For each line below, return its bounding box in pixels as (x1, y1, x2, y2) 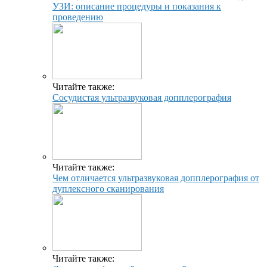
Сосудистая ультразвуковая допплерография (52, 92, 231, 103)
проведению (52, 11, 103, 22)
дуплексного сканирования (52, 183, 164, 194)
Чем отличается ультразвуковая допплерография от (52, 172, 259, 183)
